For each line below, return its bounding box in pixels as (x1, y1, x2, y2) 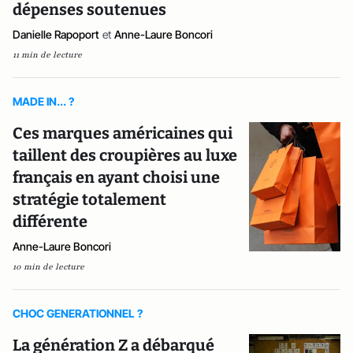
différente (13, 212, 87, 231)
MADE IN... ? (13, 95, 74, 108)
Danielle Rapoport (13, 28, 99, 41)
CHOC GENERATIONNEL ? (13, 307, 143, 320)
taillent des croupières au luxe (13, 146, 237, 165)
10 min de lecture (13, 261, 84, 273)
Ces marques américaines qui (13, 124, 232, 143)
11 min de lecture (13, 49, 82, 61)
